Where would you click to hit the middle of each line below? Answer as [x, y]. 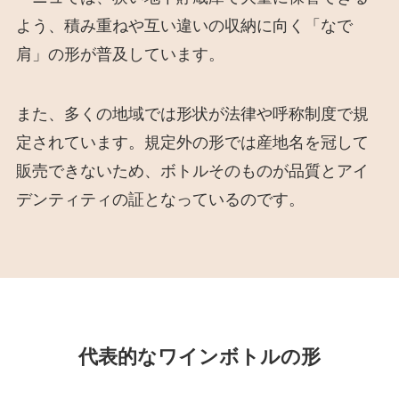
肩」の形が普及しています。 [120, 53]
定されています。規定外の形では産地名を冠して [192, 142]
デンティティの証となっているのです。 [160, 199]
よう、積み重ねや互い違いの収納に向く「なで [184, 25]
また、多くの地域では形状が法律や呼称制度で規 [192, 114]
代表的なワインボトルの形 [199, 355]
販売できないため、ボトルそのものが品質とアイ [192, 171]
